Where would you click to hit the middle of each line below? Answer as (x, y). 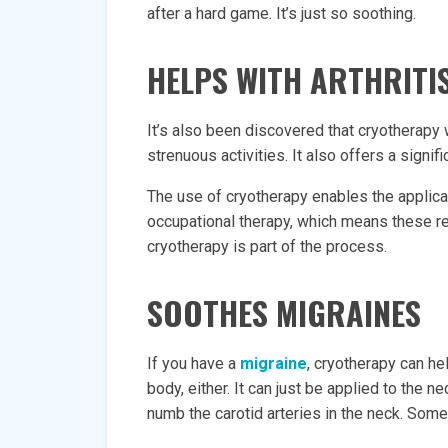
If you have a (193, 363)
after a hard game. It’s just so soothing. (281, 13)
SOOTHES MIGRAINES (284, 312)
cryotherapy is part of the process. (267, 246)
